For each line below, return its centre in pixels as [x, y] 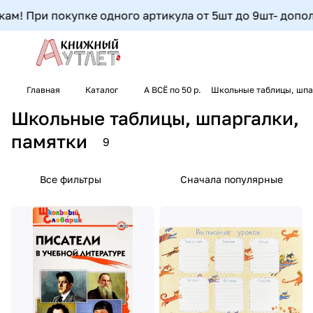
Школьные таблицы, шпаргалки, [155, 118]
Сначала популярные [232, 179]
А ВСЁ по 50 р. [173, 90]
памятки [49, 141]
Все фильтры [71, 179]
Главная [43, 90]
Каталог [102, 90]
